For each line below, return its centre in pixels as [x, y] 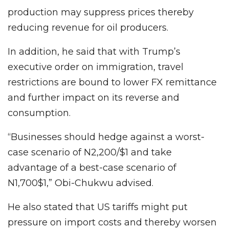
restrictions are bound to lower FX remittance [112, 82]
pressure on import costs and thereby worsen [112, 222]
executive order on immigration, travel [96, 67]
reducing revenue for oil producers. [89, 27]
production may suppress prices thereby [101, 12]
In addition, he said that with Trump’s [94, 51]
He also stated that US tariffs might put [98, 207]
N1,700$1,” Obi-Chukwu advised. [81, 183]
